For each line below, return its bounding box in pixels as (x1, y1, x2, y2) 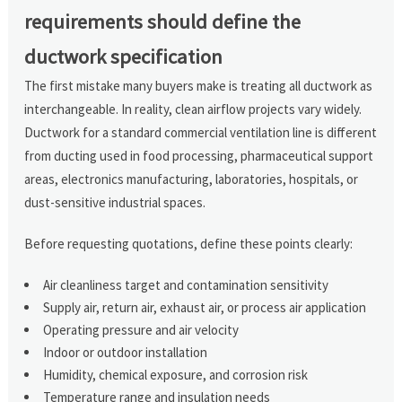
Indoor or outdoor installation (43, 343, 208, 361)
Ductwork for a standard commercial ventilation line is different (24, 123, 378, 141)
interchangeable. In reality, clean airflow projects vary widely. (24, 100, 363, 118)
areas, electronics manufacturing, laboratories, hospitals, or (24, 170, 359, 188)
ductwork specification (24, 43, 223, 69)
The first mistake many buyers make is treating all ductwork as (24, 76, 373, 94)
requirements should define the (24, 8, 301, 34)
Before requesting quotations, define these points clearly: (24, 234, 354, 252)
